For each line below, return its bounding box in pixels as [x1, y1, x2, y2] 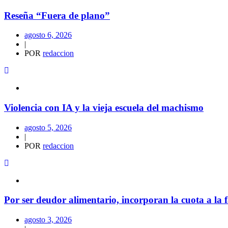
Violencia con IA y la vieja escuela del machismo [4, 102, 204, 113]
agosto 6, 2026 [24, 31, 72, 40]
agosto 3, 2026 [24, 215, 72, 224]
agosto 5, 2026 [24, 123, 72, 132]
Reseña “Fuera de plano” [4, 10, 110, 21]
